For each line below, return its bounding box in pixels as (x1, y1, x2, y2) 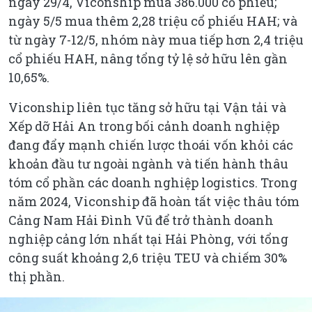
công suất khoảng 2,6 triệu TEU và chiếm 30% (8, 249, 287, 266)
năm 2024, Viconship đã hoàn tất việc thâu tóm (8, 192, 299, 210)
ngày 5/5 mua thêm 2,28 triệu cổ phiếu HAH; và (8, 12, 297, 29)
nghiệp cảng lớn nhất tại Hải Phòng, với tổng (8, 230, 288, 247)
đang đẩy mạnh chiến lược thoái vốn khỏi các (8, 136, 293, 153)
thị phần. (8, 267, 65, 285)
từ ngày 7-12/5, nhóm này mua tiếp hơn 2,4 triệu (8, 31, 304, 48)
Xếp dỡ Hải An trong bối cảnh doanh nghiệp (8, 117, 279, 134)
